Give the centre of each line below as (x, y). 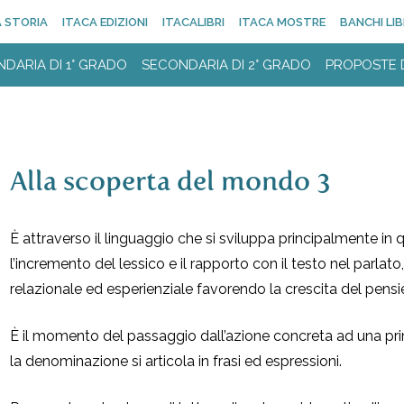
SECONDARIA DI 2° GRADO (226, 65)
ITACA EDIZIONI (105, 22)
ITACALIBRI (193, 22)
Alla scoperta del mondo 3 (170, 181)
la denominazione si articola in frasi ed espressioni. (175, 361)
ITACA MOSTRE (282, 22)
